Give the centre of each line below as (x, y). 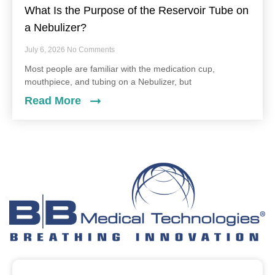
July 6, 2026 (46, 50)
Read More (54, 101)
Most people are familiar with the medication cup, (120, 69)
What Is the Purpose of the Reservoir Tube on (137, 11)
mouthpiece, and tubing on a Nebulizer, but (108, 82)
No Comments (91, 50)
